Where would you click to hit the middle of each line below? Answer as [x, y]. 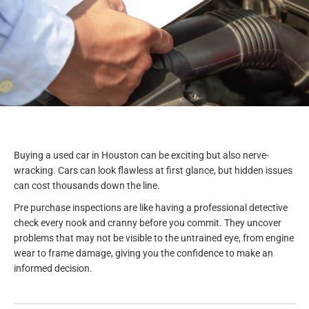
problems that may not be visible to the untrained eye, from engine [154, 238]
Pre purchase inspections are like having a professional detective [151, 207]
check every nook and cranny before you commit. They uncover [148, 222]
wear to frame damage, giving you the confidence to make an [143, 253]
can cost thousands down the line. [88, 185]
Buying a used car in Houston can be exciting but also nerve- [141, 155]
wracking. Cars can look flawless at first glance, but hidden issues [153, 170]
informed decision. [53, 268]
